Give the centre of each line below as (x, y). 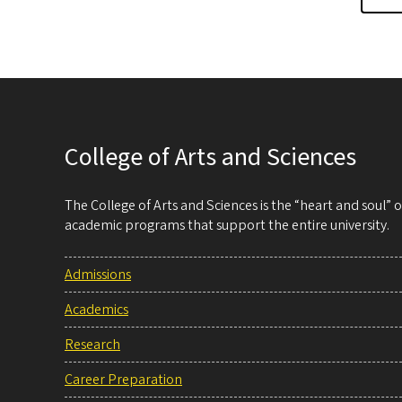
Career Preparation (123, 380)
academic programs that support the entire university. (227, 226)
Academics (96, 310)
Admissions (98, 275)
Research (92, 345)
